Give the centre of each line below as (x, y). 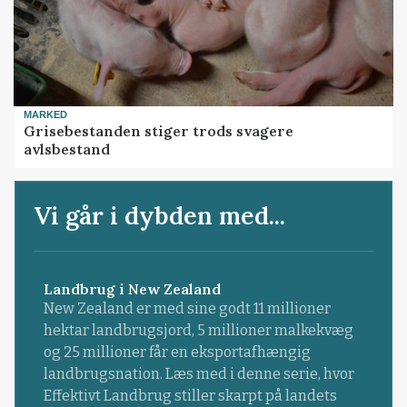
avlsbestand (67, 149)
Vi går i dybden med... (160, 215)
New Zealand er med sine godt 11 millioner (187, 308)
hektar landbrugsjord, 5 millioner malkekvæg (198, 330)
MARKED (46, 114)
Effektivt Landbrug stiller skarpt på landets (190, 395)
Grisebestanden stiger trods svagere (159, 131)
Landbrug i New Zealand (132, 288)
